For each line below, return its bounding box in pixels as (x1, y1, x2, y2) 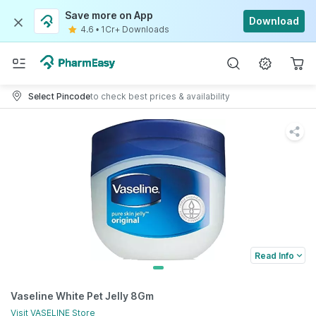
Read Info (255, 250, 294, 261)
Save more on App (65, 9, 153, 21)
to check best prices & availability (90, 90, 230, 102)
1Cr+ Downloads (101, 24, 169, 35)
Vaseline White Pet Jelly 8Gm (11, 290, 154, 302)
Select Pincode (28, 90, 90, 102)
